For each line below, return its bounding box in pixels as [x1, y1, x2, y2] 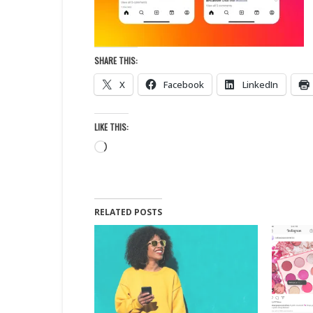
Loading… [105, 140, 150, 154]
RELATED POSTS [94, 205, 162, 218]
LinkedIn [242, 78, 278, 91]
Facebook [163, 78, 204, 91]
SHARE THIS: [94, 54, 138, 66]
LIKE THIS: [94, 120, 129, 133]
